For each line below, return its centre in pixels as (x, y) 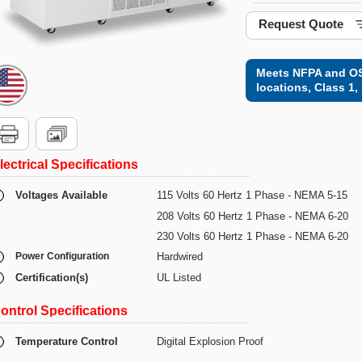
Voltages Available (61, 195)
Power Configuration (62, 256)
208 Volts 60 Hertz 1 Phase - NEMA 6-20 (253, 216)
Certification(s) (52, 278)
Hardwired (180, 257)
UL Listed (179, 278)
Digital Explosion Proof (210, 341)
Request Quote (301, 24)
